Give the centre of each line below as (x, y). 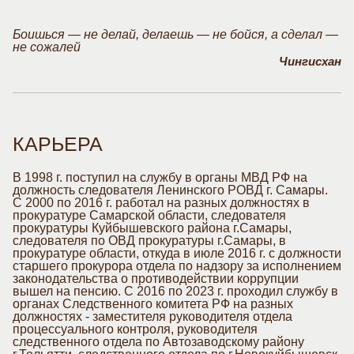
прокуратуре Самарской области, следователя (149, 215)
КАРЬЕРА (58, 144)
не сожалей (47, 47)
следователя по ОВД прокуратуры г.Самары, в (149, 241)
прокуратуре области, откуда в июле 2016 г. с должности (177, 253)
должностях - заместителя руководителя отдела (153, 316)
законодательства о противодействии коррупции (156, 279)
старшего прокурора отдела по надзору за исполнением (177, 266)
